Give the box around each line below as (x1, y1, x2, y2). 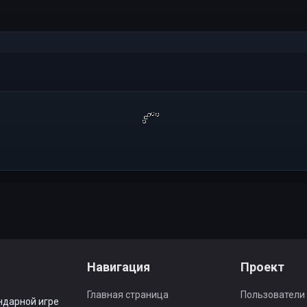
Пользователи (240, 289, 305, 300)
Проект (240, 260, 284, 274)
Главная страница (87, 289, 169, 300)
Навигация (87, 260, 151, 274)
